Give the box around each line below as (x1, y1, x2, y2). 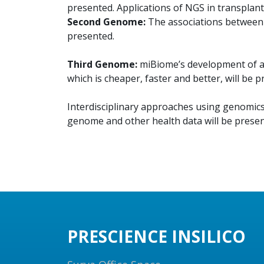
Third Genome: (67, 57, 137, 71)
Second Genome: (67, 15, 146, 28)
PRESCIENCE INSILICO (67, 225, 246, 247)
